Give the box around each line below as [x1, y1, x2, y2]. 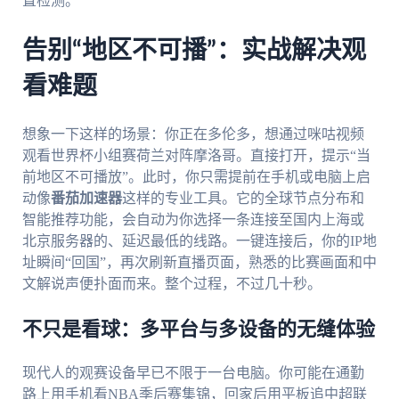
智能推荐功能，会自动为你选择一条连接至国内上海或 [21, 212, 364, 228]
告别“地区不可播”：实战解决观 [21, 37, 366, 63]
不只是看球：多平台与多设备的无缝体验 [21, 320, 375, 340]
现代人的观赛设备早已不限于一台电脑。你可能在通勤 [21, 365, 364, 381]
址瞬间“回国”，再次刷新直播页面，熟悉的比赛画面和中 [21, 255, 377, 271]
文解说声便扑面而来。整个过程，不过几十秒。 [21, 276, 322, 292]
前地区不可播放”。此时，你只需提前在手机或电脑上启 [21, 169, 370, 185]
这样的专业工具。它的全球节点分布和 [121, 191, 364, 207]
